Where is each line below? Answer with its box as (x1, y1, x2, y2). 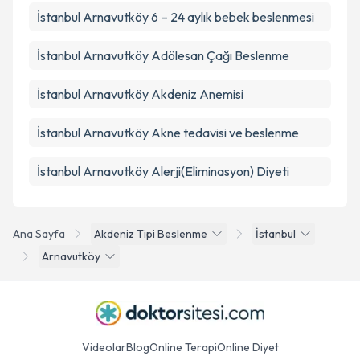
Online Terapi (149, 340, 217, 354)
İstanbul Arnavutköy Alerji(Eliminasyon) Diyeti (37, 163, 289, 179)
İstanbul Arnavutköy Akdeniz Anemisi (37, 86, 243, 102)
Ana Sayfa (13, 227, 65, 241)
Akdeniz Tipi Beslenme (94, 227, 207, 241)
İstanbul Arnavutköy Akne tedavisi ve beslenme (37, 125, 299, 141)
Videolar (81, 340, 126, 354)
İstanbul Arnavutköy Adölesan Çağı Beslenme (37, 47, 289, 63)
